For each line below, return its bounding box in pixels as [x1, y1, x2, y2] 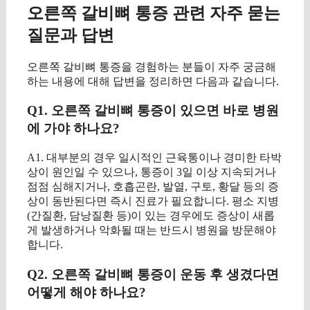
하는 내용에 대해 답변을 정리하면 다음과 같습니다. [27, 75, 279, 87]
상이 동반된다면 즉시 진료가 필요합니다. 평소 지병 [27, 194, 279, 207]
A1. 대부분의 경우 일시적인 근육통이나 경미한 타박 [27, 151, 282, 163]
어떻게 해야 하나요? [27, 284, 146, 300]
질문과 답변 [27, 26, 114, 44]
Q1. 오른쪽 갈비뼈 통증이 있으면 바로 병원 [27, 103, 279, 118]
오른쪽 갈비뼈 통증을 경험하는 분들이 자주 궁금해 [27, 60, 276, 73]
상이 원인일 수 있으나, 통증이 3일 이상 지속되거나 [27, 165, 276, 178]
